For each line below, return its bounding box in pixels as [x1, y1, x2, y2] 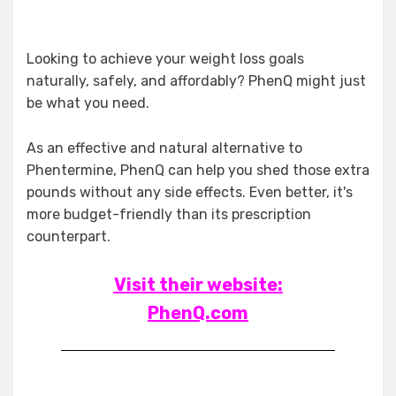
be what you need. [27, 95, 149, 112]
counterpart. [27, 228, 110, 246]
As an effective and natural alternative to [27, 140, 302, 157]
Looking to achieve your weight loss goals [27, 50, 304, 68]
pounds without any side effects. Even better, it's [27, 184, 353, 202]
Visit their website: [113, 274, 283, 296]
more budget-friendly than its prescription [27, 206, 311, 224]
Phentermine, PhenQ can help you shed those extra [27, 162, 369, 179]
